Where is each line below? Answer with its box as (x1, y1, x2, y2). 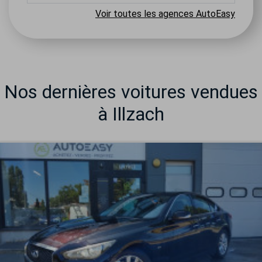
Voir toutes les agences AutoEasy (95, 8, 235, 19)
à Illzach (98, 103, 164, 125)
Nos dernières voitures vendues (4, 81, 258, 103)
